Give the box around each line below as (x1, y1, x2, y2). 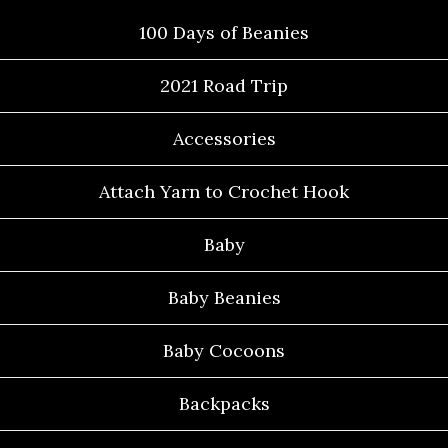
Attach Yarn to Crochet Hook (99, 180, 349, 204)
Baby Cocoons (163, 339, 285, 363)
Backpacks (178, 392, 270, 416)
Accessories (172, 127, 276, 151)
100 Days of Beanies (139, 21, 309, 45)
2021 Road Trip (160, 74, 288, 98)
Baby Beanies (167, 286, 281, 310)
